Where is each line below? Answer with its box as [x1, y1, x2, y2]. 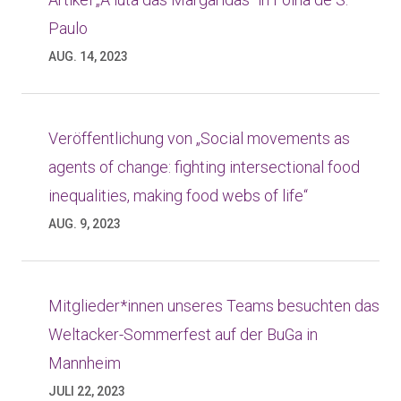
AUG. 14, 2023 [48, 49, 128, 64]
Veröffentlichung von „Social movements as [48, 129, 350, 148]
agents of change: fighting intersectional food [48, 158, 360, 176]
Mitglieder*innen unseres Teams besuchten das [48, 296, 380, 315]
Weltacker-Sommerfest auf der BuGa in [48, 325, 318, 344]
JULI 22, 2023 [48, 384, 125, 398]
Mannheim [48, 354, 121, 372]
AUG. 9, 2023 [48, 217, 121, 231]
